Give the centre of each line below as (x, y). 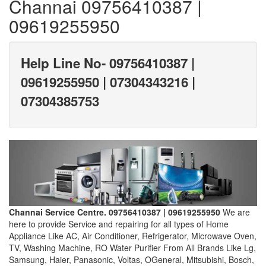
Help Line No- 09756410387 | (108, 63)
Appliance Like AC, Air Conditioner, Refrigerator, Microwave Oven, (133, 236)
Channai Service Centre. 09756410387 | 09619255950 (116, 212)
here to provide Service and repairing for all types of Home (119, 224)
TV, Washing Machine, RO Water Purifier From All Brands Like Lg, (132, 248)
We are (236, 212)
